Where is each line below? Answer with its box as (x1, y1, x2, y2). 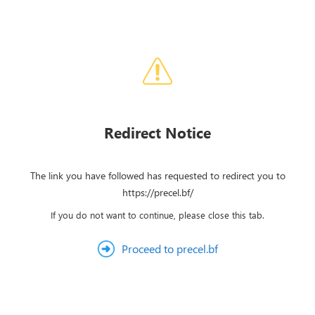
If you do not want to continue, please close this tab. (51, 209, 264, 221)
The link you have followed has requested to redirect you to (30, 169, 285, 182)
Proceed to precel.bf (121, 241, 218, 256)
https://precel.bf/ (122, 186, 193, 199)
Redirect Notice (104, 122, 211, 142)
